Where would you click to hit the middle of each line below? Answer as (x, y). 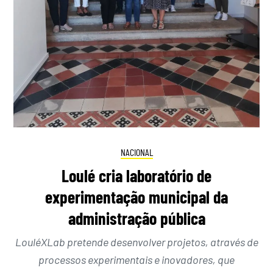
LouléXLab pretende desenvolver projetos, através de (136, 242)
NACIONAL (136, 152)
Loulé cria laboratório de (136, 175)
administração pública (136, 218)
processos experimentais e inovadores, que (136, 259)
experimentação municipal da (136, 197)
